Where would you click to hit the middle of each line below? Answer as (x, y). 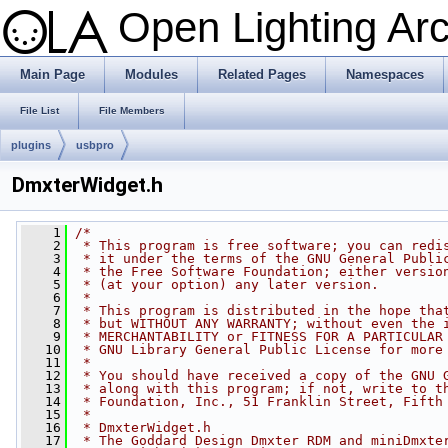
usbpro (95, 145)
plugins (31, 145)
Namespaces (385, 74)
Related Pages (262, 74)
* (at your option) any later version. (227, 284)
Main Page (52, 74)
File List (39, 110)
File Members (132, 110)
